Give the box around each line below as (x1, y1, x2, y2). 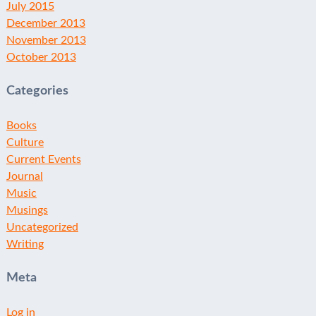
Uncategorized (6, 221, 78, 233)
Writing (6, 238, 44, 250)
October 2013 (6, 51, 76, 63)
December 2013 (6, 18, 85, 30)
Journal (6, 170, 43, 182)
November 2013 (6, 35, 86, 47)
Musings (6, 204, 48, 216)
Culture (6, 136, 44, 148)
